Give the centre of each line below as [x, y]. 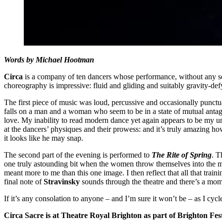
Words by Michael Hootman [49, 60]
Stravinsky [62, 182]
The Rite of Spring [182, 155]
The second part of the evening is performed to [78, 155]
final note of [24, 182]
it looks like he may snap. [44, 138]
